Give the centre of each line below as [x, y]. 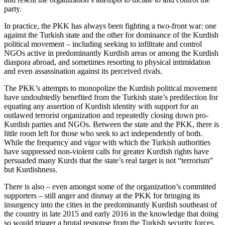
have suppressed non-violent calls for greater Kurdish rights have [106, 152]
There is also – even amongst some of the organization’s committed [110, 187]
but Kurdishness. [31, 170]
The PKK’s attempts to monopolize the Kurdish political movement [110, 88]
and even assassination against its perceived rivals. [84, 71]
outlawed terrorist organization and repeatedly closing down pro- [106, 116]
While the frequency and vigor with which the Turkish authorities [107, 143]
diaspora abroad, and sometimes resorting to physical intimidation [107, 62]
